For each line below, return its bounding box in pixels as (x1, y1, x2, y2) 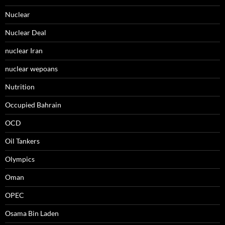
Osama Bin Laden (5, 209, 59, 218)
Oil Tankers (5, 137, 40, 146)
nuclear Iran (5, 46, 43, 55)
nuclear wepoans (5, 64, 58, 73)
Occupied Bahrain (5, 100, 61, 109)
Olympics (5, 155, 35, 164)
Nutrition (5, 82, 35, 91)
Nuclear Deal (5, 28, 46, 37)
